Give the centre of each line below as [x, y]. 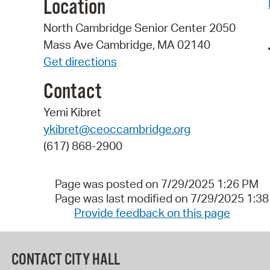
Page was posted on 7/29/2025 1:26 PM [156, 184]
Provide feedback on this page [152, 213]
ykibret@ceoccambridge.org [117, 129]
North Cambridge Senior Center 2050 [140, 28]
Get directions [80, 62]
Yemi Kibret [72, 112]
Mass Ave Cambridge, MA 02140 [127, 45]
